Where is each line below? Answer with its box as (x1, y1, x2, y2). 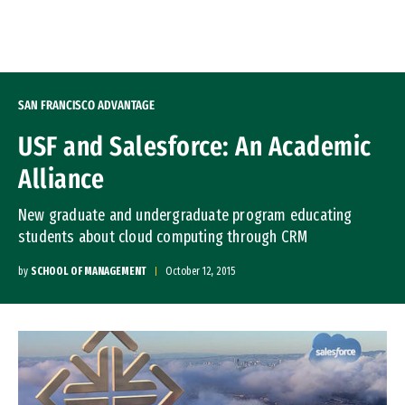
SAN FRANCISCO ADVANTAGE (18, 98, 155, 113)
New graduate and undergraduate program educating (18, 205, 353, 225)
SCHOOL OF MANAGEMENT (31, 265, 146, 278)
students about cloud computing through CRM (18, 227, 308, 247)
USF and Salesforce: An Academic (18, 130, 372, 163)
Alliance (18, 163, 104, 195)
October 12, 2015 (165, 265, 235, 278)
